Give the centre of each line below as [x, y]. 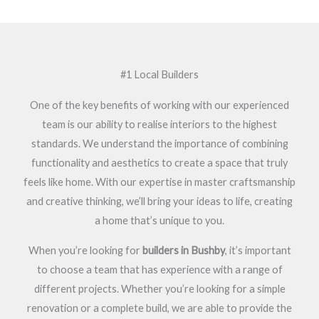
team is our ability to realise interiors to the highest [159, 124]
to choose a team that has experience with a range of [159, 269]
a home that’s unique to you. [159, 220]
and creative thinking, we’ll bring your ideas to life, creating [159, 201]
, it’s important [258, 250]
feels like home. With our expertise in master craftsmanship [159, 182]
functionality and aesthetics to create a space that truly [159, 163]
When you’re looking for [85, 250]
